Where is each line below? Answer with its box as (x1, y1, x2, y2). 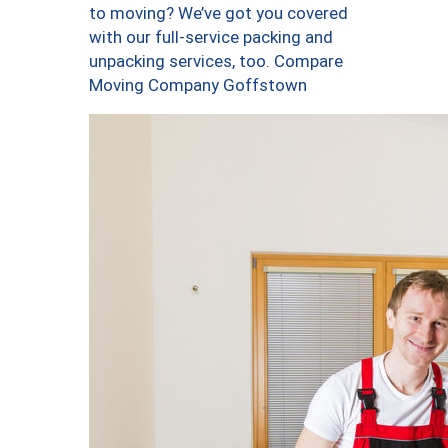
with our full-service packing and (89, 26, 333, 47)
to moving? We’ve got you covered (89, 2, 348, 23)
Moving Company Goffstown (89, 74, 307, 95)
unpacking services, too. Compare (89, 50, 343, 71)
